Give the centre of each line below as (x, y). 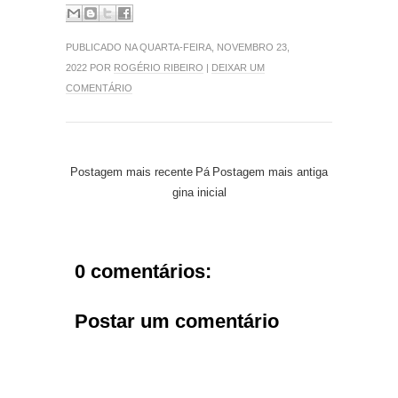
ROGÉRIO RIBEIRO (159, 67)
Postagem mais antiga (270, 171)
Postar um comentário (177, 321)
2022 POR (90, 67)
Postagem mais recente (131, 171)
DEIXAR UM (238, 67)
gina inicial (199, 192)
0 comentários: (143, 271)
